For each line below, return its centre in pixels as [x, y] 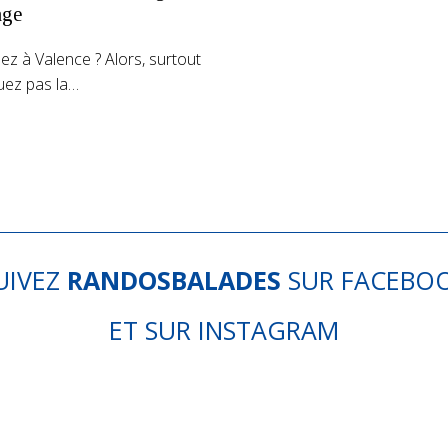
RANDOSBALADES [173, 280]
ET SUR [153, 330]
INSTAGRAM [268, 330]
